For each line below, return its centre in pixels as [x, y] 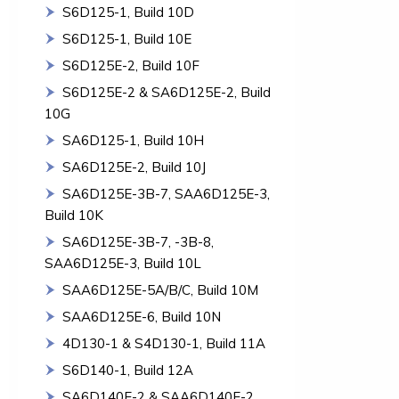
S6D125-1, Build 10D [128, 12]
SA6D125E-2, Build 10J [134, 167]
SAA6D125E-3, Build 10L [123, 263]
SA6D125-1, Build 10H [133, 140]
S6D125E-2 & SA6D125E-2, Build [167, 92]
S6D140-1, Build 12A [128, 370]
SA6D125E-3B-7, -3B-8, [138, 242]
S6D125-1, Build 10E [127, 39]
